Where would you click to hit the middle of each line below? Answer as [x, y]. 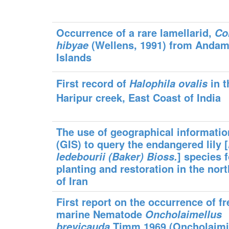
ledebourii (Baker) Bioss [116, 156]
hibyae [73, 45]
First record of [93, 83]
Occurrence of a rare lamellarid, [136, 32]
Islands [74, 57]
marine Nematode [101, 214]
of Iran [72, 181]
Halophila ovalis [169, 83]
